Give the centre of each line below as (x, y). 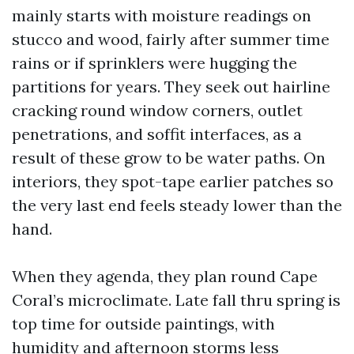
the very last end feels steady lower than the (177, 205)
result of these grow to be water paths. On (169, 158)
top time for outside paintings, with (143, 324)
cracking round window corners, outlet (157, 110)
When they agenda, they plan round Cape (165, 276)
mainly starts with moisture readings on (162, 15)
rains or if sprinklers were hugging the (154, 63)
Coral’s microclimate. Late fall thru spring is (176, 300)
